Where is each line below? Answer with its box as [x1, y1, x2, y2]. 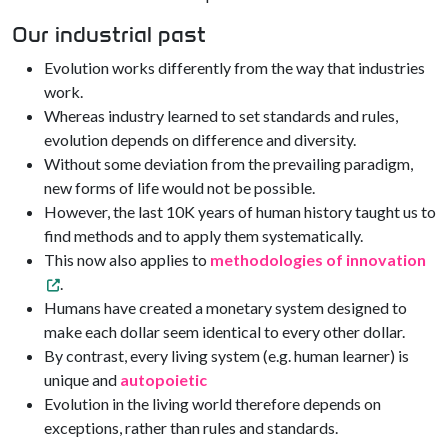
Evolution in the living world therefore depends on [44, 394, 381, 413]
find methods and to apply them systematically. [44, 226, 363, 245]
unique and [44, 370, 120, 389]
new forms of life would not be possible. [44, 178, 315, 197]
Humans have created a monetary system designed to [44, 298, 407, 317]
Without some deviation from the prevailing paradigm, [44, 154, 413, 173]
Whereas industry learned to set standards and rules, [44, 106, 398, 125]
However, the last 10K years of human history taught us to [44, 202, 436, 221]
